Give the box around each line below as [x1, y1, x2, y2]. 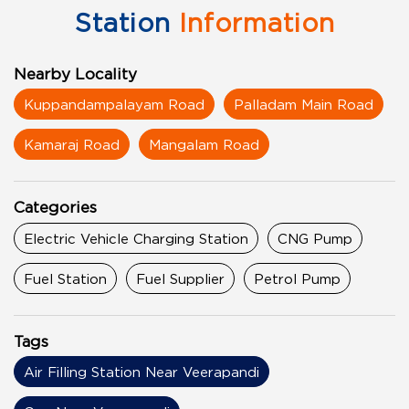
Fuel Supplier [136, 270, 225, 286]
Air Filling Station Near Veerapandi [24, 364, 259, 380]
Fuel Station [24, 270, 107, 286]
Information [170, 8, 335, 37]
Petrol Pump [254, 270, 341, 286]
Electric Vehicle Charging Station [24, 230, 248, 246]
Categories [14, 198, 97, 215]
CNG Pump [278, 230, 352, 246]
